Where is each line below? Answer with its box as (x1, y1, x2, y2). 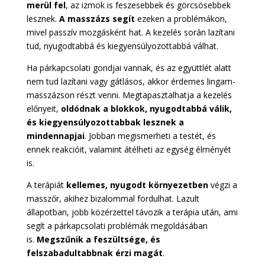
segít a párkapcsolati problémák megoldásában (26, 219, 208, 231)
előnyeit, (26, 102, 61, 114)
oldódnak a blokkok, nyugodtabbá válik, (60, 102, 232, 114)
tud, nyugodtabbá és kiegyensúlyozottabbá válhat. (26, 40, 218, 51)
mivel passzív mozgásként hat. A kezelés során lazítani (26, 26, 235, 38)
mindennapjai (26, 130, 85, 141)
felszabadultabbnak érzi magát (26, 247, 163, 258)
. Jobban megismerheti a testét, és (84, 130, 216, 141)
